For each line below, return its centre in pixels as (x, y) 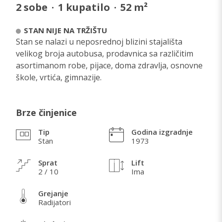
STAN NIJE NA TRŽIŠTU (65, 30)
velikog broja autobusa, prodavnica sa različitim (105, 53)
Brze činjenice (46, 112)
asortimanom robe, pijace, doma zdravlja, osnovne (109, 65)
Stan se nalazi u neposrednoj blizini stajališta (99, 41)
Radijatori (55, 202)
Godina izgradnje (162, 132)
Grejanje (53, 194)
